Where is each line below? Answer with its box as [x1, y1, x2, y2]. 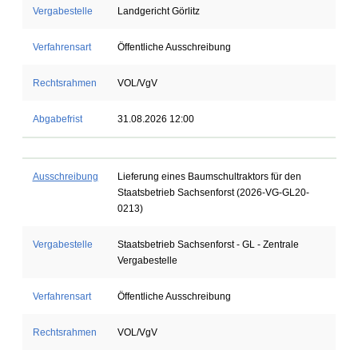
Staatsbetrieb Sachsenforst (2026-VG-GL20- [117, 187, 309, 198]
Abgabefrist [32, 113, 82, 125]
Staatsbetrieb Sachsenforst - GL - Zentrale [117, 239, 299, 250]
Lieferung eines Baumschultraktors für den [117, 171, 301, 182]
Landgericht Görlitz [117, 6, 200, 17]
